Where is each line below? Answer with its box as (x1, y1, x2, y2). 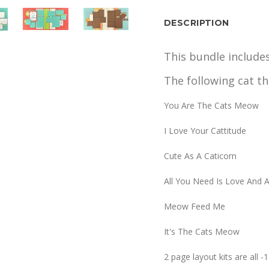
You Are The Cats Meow (164, 100, 259, 111)
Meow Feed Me (164, 201, 225, 212)
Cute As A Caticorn (164, 150, 237, 162)
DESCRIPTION (164, 17, 229, 28)
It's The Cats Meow (164, 226, 240, 237)
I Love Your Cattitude (164, 125, 246, 136)
